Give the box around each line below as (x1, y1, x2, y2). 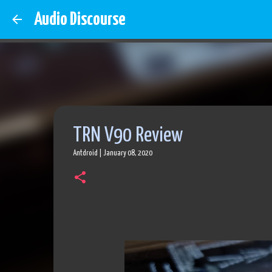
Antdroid (72, 149, 98, 157)
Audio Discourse (34, 10, 126, 29)
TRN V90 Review (72, 126, 183, 146)
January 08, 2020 (103, 149, 152, 157)
